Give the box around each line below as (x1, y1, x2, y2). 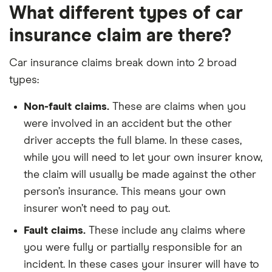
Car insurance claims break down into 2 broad (9, 57, 237, 69)
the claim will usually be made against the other (24, 169, 256, 180)
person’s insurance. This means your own (24, 186, 226, 197)
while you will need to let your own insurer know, (24, 152, 262, 163)
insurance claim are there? (9, 26, 231, 45)
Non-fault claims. (24, 101, 109, 112)
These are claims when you (109, 101, 246, 112)
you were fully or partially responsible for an (24, 242, 242, 253)
